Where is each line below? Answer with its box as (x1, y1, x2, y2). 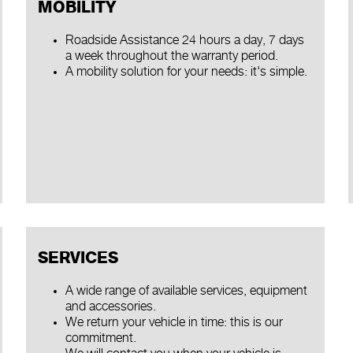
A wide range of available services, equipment (65, 284, 307, 298)
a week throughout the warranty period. (65, 50, 278, 63)
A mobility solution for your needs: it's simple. (65, 65, 307, 79)
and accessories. (65, 299, 156, 314)
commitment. (65, 331, 136, 345)
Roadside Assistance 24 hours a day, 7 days (65, 34, 304, 47)
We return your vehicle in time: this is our (65, 315, 283, 329)
